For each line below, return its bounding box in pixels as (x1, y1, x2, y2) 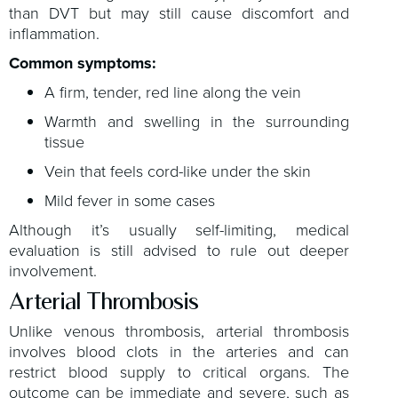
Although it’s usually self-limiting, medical (9, 219, 350, 243)
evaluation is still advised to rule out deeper (9, 239, 350, 263)
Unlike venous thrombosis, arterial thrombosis (9, 319, 350, 343)
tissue (44, 131, 84, 155)
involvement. (9, 259, 97, 283)
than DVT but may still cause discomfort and (9, 2, 350, 26)
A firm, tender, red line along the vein (44, 81, 301, 105)
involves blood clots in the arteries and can (9, 339, 350, 363)
